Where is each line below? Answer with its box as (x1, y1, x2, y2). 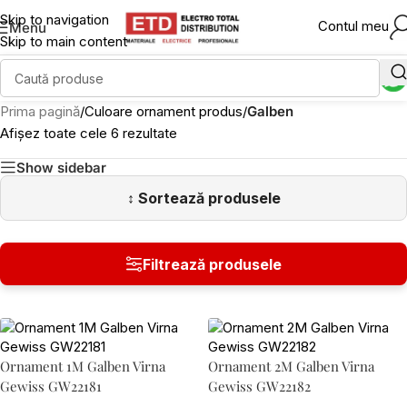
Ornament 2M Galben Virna (208, 357, 374, 375)
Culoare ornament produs (84, 103, 243, 120)
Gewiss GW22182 (208, 377, 311, 395)
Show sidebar (16, 158, 106, 176)
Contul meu (318, 17, 389, 35)
